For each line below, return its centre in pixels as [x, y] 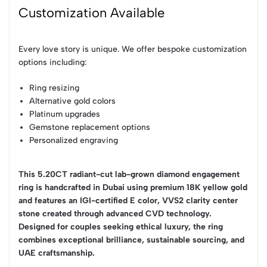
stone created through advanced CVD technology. [115, 213]
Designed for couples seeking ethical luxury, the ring [121, 226]
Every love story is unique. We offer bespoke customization [133, 49]
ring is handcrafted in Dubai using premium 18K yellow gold [133, 187]
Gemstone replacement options [90, 127]
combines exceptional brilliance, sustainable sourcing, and [131, 240]
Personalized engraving [74, 140]
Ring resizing [55, 88]
